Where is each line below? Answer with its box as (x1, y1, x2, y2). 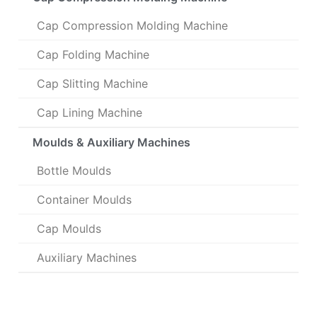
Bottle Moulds (37, 163, 111, 178)
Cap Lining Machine (37, 105, 142, 120)
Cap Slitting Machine (37, 76, 148, 91)
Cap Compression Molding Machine (37, 18, 228, 33)
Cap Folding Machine (37, 47, 149, 62)
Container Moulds (37, 192, 132, 207)
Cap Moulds (37, 221, 101, 236)
